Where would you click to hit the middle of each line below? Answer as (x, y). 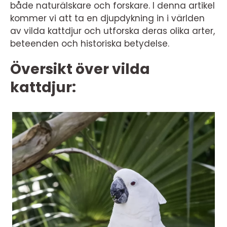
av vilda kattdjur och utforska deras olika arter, (112, 31)
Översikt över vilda (80, 69)
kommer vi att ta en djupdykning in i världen (107, 18)
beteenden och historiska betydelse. (90, 44)
